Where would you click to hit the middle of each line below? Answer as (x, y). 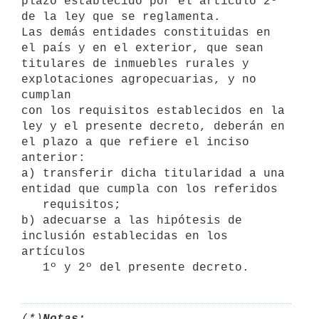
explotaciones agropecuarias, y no (139, 79)
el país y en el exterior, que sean (142, 48)
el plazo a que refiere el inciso (135, 142)
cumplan (46, 95)
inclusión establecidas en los (125, 236)
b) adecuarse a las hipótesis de (132, 220)
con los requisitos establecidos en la (153, 111)
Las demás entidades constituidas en (146, 32)
